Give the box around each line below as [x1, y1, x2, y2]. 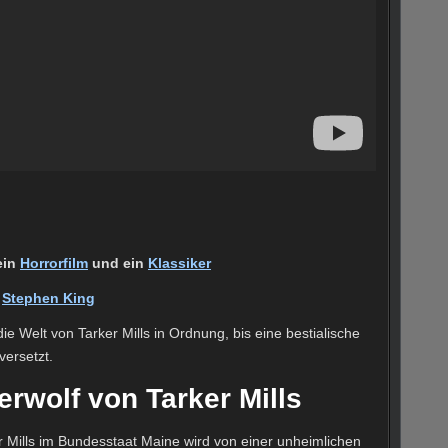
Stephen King [2, 290, 95, 307]
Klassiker [148, 255, 211, 272]
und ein [88, 255, 148, 272]
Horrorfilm [20, 255, 88, 272]
